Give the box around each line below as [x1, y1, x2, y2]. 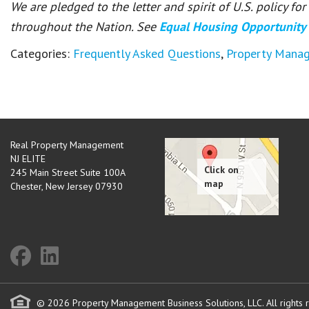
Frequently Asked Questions [73, 46, 221, 61]
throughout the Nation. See [10, 19, 159, 34]
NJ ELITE [10, 152, 46, 165]
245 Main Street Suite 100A [10, 166, 126, 179]
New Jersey [46, 180, 92, 192]
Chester [10, 180, 41, 192]
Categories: [10, 46, 73, 61]
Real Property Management [10, 139, 123, 151]
